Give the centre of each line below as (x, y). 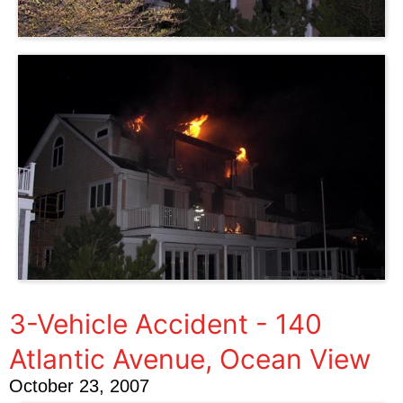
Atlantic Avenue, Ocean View (190, 359)
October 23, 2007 (79, 386)
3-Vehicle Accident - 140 (166, 324)
